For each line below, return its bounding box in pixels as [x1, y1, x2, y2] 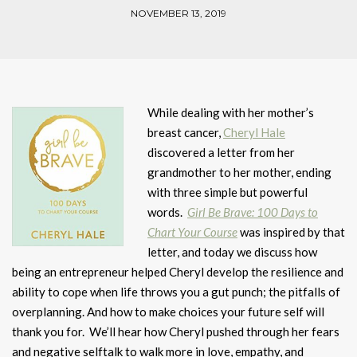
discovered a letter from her [147, 145, 295, 160]
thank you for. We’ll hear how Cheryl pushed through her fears [12, 324, 339, 339]
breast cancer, [147, 125, 223, 140]
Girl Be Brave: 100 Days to [187, 205, 318, 220]
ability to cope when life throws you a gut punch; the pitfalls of [12, 284, 340, 300]
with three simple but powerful [147, 185, 308, 200]
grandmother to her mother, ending [147, 165, 331, 180]
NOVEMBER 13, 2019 [131, 7, 226, 20]
